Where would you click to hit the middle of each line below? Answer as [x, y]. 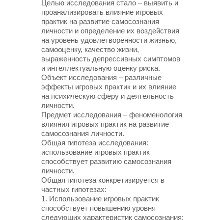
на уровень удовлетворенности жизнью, [109, 40]
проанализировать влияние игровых [102, 12]
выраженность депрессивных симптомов [111, 59]
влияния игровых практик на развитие [105, 124]
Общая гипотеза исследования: [95, 143]
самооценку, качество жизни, [90, 49]
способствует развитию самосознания [106, 161]
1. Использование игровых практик [100, 199]
